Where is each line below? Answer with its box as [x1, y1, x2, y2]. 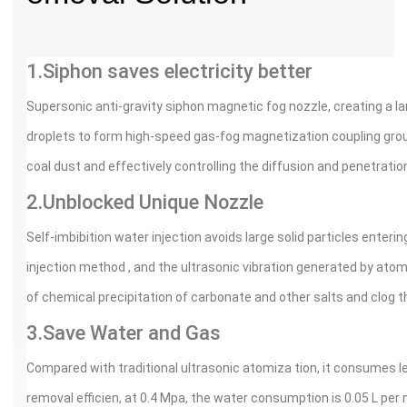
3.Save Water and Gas [26, 322, 221, 345]
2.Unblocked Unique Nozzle [26, 191, 263, 214]
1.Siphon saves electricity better [26, 60, 313, 84]
